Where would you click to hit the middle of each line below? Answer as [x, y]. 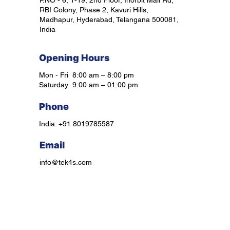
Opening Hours [74, 58]
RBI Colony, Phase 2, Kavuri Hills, [94, 10]
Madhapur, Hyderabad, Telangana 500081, [109, 20]
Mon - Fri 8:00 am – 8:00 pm [87, 75]
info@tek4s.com [66, 162]
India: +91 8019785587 [76, 124]
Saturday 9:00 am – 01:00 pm [89, 85]
